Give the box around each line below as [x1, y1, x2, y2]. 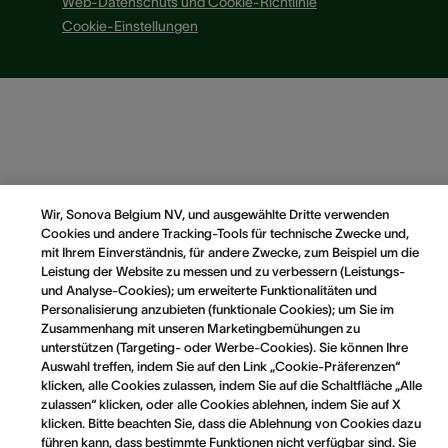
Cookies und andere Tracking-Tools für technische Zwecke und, [40, 226, 409, 241]
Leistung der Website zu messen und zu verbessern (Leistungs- [40, 264, 405, 279]
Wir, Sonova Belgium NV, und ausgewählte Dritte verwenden [40, 207, 389, 222]
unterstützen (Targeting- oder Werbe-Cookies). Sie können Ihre [40, 340, 408, 355]
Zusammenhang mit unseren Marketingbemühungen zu [40, 321, 360, 336]
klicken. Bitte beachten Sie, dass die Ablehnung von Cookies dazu [40, 416, 421, 431]
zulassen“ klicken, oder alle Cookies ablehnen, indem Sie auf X [40, 397, 401, 412]
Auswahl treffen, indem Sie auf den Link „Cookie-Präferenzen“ [40, 359, 400, 374]
